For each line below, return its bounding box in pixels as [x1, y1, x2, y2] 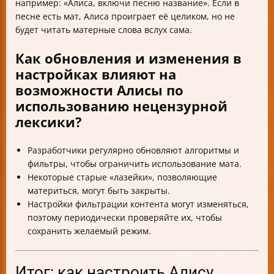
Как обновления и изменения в [15, 49, 242, 68]
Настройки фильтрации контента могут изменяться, [28, 198, 249, 210]
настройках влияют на [15, 65, 176, 84]
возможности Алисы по [15, 81, 183, 100]
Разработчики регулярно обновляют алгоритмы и [28, 144, 239, 156]
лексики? [15, 113, 82, 131]
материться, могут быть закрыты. [28, 184, 170, 196]
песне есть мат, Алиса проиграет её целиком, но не [15, 10, 235, 23]
